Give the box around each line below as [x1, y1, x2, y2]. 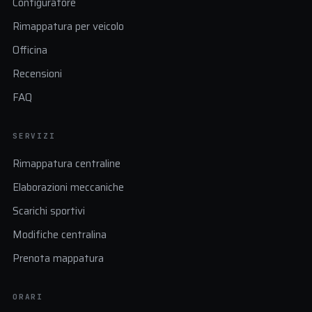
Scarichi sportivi [13, 202, 85, 219]
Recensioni [13, 65, 62, 82]
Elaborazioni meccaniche [13, 178, 124, 196]
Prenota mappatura [13, 249, 104, 267]
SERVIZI [13, 130, 56, 141]
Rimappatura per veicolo [13, 17, 124, 35]
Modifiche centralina [13, 226, 107, 243]
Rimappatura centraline [13, 155, 120, 172]
